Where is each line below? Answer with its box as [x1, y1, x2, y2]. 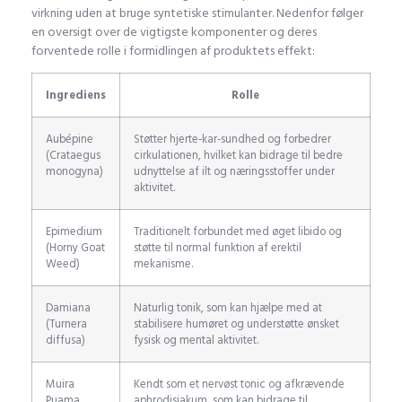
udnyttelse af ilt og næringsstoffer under [134, 162, 335, 181]
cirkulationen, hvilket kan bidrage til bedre [134, 146, 343, 165]
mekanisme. [134, 255, 193, 274]
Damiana [46, 299, 91, 318]
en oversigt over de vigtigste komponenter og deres [31, 21, 317, 42]
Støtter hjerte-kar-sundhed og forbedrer [134, 130, 331, 149]
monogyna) [46, 162, 103, 181]
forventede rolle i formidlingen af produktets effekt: [31, 39, 315, 61]
